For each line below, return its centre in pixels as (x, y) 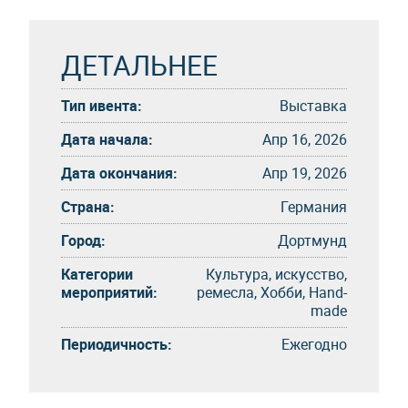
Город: (83, 240)
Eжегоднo (314, 344)
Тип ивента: (102, 105)
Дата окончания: (119, 173)
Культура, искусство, (276, 274)
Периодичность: (117, 344)
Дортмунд (312, 240)
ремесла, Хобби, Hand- (272, 292)
